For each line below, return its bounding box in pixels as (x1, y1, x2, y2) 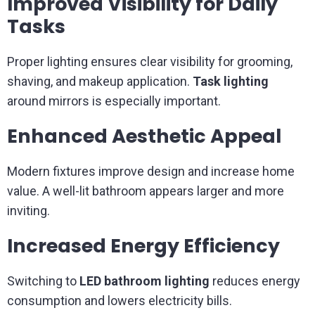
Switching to (7, 274, 79, 288)
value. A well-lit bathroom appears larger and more (7, 184, 284, 198)
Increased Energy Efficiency (7, 233, 280, 259)
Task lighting (193, 74, 269, 89)
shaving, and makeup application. (7, 74, 193, 89)
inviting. (7, 203, 50, 218)
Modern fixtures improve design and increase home (7, 164, 295, 179)
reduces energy (210, 274, 300, 288)
